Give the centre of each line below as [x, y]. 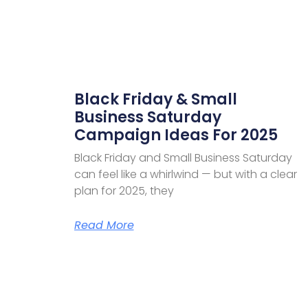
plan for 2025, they [124, 190]
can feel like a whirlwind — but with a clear [185, 174]
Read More [104, 225]
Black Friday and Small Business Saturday [183, 157]
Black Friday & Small [155, 99]
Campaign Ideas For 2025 [176, 135]
